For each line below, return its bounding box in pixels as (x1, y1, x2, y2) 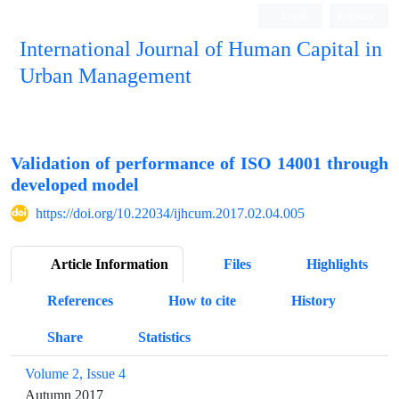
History (291, 292, 336, 309)
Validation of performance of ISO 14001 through (11, 153, 388, 174)
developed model (11, 175, 139, 195)
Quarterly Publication (265, 93, 385, 110)
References (47, 292, 113, 309)
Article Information (47, 256, 168, 273)
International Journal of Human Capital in (20, 37, 382, 61)
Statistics (138, 329, 191, 346)
